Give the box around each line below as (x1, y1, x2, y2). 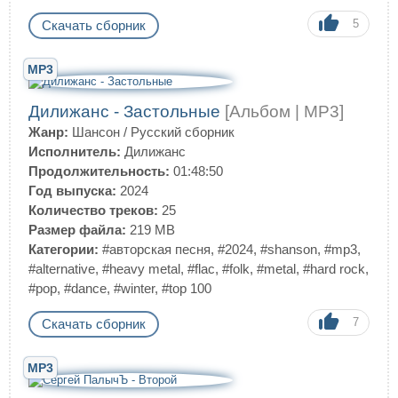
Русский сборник (131, 124, 235, 139)
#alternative (28, 261, 95, 276)
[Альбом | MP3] (225, 102, 344, 121)
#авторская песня (102, 242, 211, 257)
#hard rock (303, 261, 365, 276)
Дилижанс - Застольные (28, 102, 225, 121)
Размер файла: (28, 222, 126, 237)
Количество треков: (28, 203, 158, 218)
